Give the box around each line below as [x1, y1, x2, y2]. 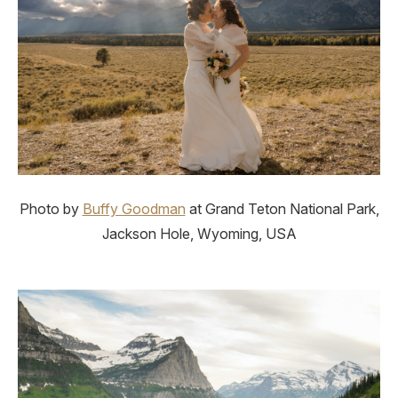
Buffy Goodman [82, 200, 186, 218]
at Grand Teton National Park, [185, 200, 379, 218]
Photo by [19, 200, 83, 218]
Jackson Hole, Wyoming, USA [101, 225, 297, 243]
